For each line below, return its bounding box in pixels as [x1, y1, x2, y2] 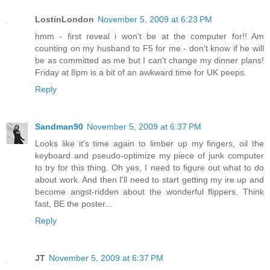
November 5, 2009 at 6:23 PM [98, 14, 212, 25]
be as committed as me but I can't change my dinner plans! [35, 55, 264, 66]
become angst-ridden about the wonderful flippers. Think [35, 187, 264, 197]
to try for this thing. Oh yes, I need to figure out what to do [35, 163, 264, 173]
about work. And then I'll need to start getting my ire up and [35, 175, 264, 185]
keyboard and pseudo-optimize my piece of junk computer [35, 151, 264, 161]
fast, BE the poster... [35, 199, 112, 209]
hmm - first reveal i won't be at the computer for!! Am [35, 31, 264, 42]
